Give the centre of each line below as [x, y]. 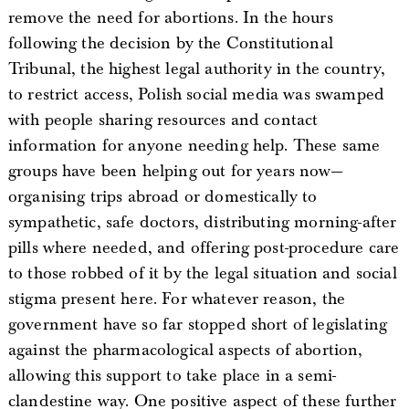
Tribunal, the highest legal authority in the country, [197, 68]
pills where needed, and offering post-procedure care [204, 247]
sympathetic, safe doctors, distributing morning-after [202, 222]
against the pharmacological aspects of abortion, [185, 350]
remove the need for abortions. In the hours [170, 17]
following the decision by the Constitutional [170, 43]
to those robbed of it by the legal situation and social [202, 273]
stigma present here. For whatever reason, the [177, 299]
